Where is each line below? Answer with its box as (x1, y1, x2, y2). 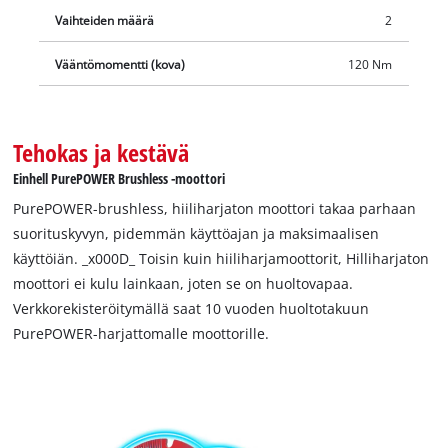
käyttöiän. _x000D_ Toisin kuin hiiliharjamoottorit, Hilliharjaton (13, 249, 430, 269)
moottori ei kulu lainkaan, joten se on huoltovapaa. (13, 274, 354, 294)
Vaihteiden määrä (55, 12, 155, 28)
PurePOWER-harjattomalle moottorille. (13, 324, 270, 344)
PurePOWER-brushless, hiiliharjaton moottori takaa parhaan (13, 199, 417, 219)
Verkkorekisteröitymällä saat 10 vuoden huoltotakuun (13, 299, 370, 319)
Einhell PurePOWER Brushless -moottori (13, 168, 226, 188)
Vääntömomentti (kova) (55, 56, 186, 72)
